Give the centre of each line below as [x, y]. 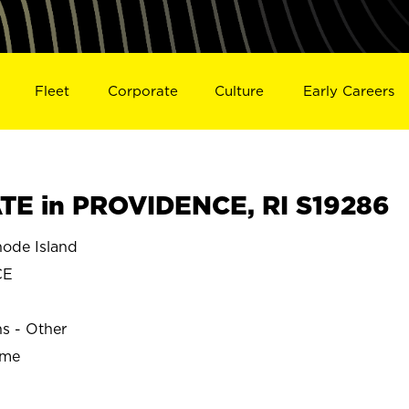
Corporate [142, 90]
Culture [240, 90]
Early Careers [349, 90]
